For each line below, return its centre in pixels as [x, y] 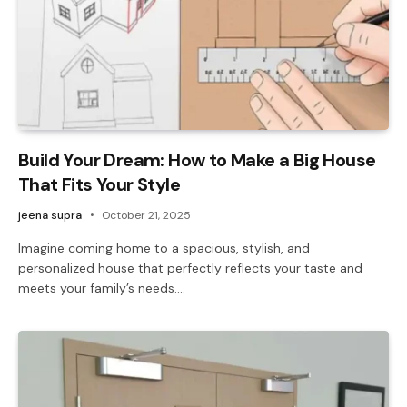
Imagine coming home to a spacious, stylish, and [164, 248]
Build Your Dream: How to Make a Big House [197, 159]
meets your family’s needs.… [102, 288]
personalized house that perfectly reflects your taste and [190, 268]
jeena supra [50, 215]
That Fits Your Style [99, 184]
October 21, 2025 [146, 215]
